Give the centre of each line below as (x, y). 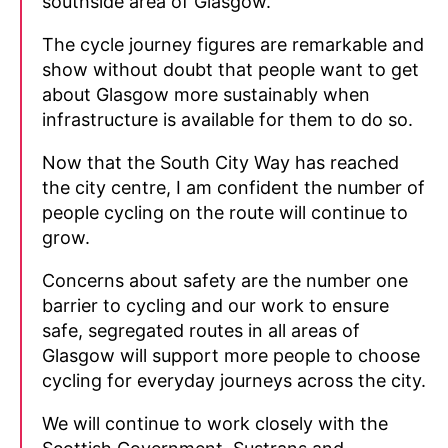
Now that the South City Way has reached (220, 162)
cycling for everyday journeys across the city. (234, 380)
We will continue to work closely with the (215, 423)
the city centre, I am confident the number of (233, 187)
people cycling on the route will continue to (225, 212)
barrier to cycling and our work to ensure (215, 305)
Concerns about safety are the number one (225, 280)
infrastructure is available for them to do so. (227, 119)
